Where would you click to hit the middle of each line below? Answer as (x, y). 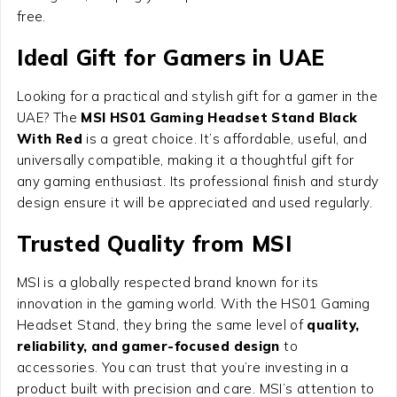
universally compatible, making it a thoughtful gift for (185, 160)
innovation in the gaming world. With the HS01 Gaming (193, 303)
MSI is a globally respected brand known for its (167, 282)
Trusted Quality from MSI (154, 243)
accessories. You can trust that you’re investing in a (183, 367)
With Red (49, 138)
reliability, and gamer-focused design (148, 346)
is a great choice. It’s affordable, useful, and (224, 138)
